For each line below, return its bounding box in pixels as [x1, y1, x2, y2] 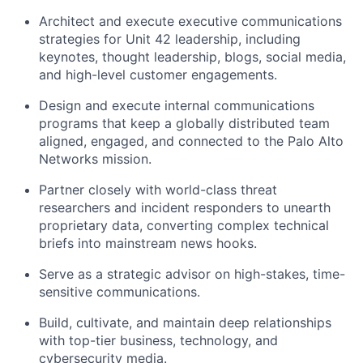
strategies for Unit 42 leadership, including [39, 30, 301, 47]
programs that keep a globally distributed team [39, 114, 330, 131]
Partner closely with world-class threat [39, 181, 277, 198]
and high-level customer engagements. [39, 66, 277, 83]
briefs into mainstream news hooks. [39, 234, 257, 251]
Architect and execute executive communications [39, 12, 342, 29]
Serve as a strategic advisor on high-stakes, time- [39, 265, 345, 282]
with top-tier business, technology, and [39, 331, 278, 348]
